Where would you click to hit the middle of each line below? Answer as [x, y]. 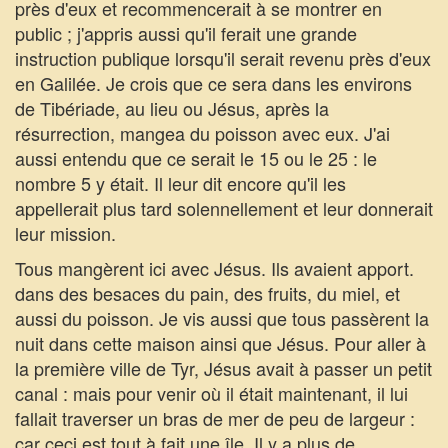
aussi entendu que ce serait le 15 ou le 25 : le [196, 158]
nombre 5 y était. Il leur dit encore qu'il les [180, 183]
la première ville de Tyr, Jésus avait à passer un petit [223, 368]
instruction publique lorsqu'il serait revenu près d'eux [223, 58]
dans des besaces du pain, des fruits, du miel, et [207, 293]
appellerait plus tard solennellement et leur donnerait [224, 208]
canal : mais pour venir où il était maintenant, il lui [211, 393]
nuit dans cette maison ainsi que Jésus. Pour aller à [220, 343]
